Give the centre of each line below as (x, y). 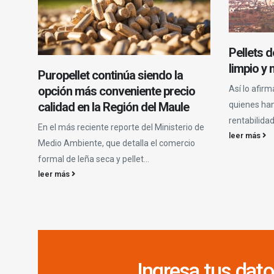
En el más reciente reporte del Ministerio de (121, 127)
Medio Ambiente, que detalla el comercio (117, 143)
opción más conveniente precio (117, 91)
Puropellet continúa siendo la (110, 75)
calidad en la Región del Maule (113, 107)
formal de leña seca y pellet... (94, 159)
